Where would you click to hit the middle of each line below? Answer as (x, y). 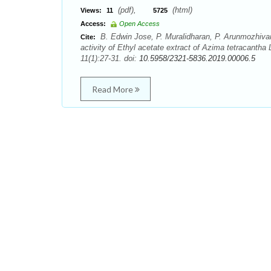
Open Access (139, 24)
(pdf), (134, 10)
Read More (113, 89)
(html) (181, 10)
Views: (91, 10)
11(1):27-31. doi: (110, 58)
